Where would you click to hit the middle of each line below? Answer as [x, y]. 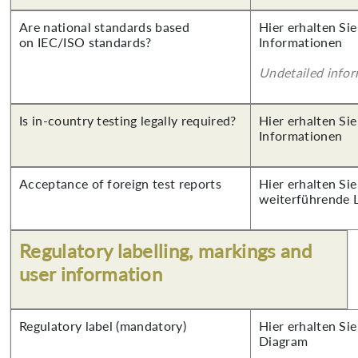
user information [91, 274]
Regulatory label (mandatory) [103, 326]
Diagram [284, 341]
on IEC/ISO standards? [86, 42]
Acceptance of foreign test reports [120, 183]
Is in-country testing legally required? [128, 120]
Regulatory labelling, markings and [165, 251]
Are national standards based [104, 27]
